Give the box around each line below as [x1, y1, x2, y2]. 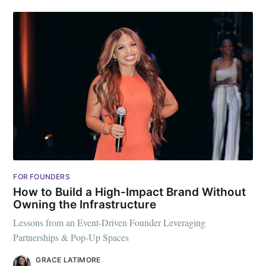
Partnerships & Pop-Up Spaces [13, 231, 129, 244]
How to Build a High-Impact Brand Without [13, 185, 246, 199]
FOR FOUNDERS [13, 172, 70, 182]
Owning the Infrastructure [13, 197, 157, 211]
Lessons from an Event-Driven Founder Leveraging [13, 216, 206, 229]
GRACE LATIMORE [36, 255, 101, 265]
